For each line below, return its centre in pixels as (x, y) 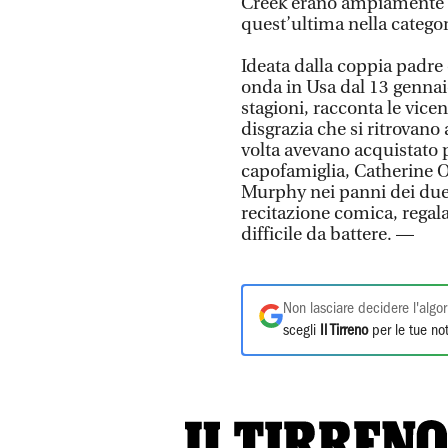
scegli (301, 330)
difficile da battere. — (327, 234)
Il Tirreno (344, 330)
